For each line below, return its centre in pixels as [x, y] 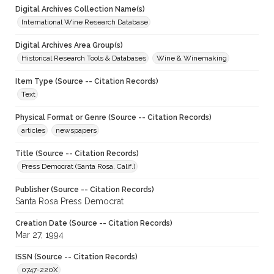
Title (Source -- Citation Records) [77, 154]
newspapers [76, 131]
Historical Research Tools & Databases [84, 58]
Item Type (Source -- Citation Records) [87, 82]
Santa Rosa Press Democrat [69, 202]
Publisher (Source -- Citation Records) [85, 190]
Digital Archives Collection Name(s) [80, 9]
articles [33, 131]
